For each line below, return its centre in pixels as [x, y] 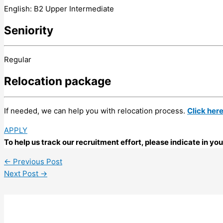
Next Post [22, 173]
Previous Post [37, 161]
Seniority [29, 30]
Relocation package [57, 81]
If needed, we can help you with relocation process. [96, 111]
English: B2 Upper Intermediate [59, 8]
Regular [18, 60]
